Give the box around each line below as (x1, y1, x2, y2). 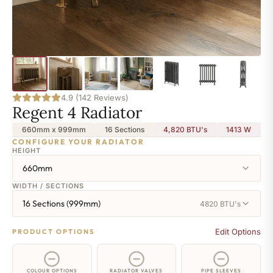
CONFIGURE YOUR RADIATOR (12, 137, 144, 147)
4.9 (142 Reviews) (61, 93, 129, 103)
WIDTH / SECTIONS (12, 182, 84, 191)
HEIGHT (12, 146, 41, 155)
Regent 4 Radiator (12, 102, 142, 123)
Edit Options (215, 227, 261, 237)
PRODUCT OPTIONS (12, 227, 94, 236)
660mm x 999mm (21, 125, 86, 135)
